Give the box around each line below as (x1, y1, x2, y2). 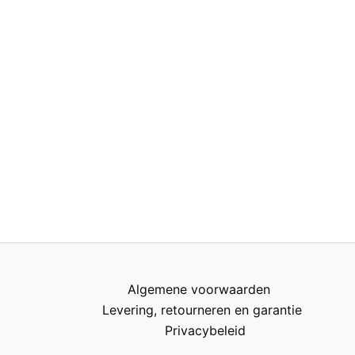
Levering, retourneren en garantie (102, 302, 303, 318)
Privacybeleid (165, 323, 246, 338)
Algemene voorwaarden (128, 281, 271, 297)
